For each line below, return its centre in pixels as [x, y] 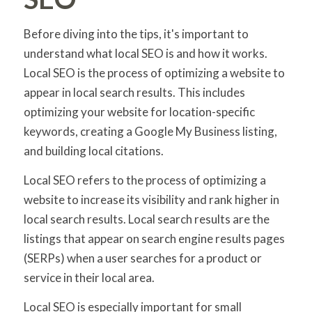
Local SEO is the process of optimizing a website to [154, 72]
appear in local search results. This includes [134, 92]
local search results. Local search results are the [146, 219]
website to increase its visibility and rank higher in [151, 199]
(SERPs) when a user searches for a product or [142, 258]
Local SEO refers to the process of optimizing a [145, 180]
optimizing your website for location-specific [139, 111]
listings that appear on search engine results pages [154, 238]
